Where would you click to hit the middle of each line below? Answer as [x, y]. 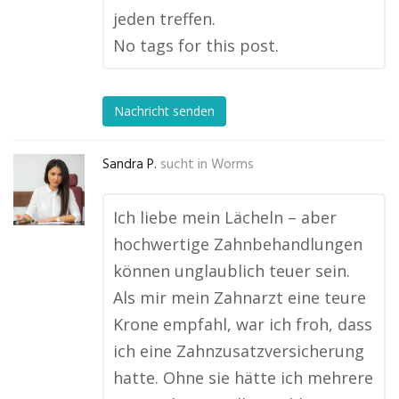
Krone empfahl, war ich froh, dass [243, 324]
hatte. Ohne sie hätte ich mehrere [243, 378]
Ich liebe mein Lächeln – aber [225, 217]
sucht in [184, 165]
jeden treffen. [164, 19]
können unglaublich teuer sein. [232, 271]
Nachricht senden [164, 111]
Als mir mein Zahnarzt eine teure [240, 297]
